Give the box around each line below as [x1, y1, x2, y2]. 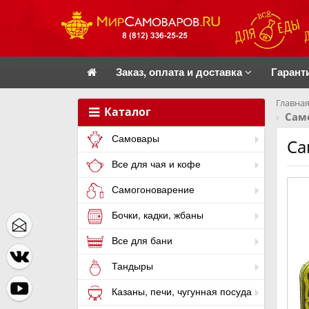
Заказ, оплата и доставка [116, 64, 245, 79]
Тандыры [109, 259, 153, 273]
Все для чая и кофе [109, 157, 201, 171]
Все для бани [109, 233, 172, 248]
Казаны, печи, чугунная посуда [109, 284, 252, 299]
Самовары [109, 131, 159, 146]
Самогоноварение [109, 182, 195, 197]
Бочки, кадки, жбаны [109, 208, 203, 222]
